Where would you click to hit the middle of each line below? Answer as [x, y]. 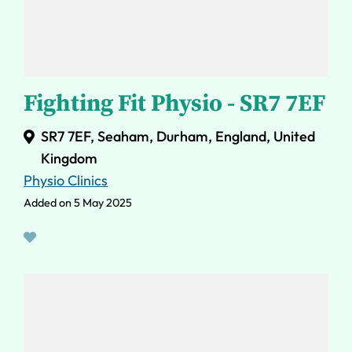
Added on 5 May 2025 [78, 203]
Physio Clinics [66, 181]
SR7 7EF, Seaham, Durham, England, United [178, 137]
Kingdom [69, 159]
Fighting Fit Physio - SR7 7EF [174, 104]
